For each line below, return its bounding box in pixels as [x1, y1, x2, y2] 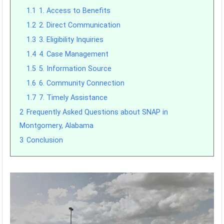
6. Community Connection [39, 79, 125, 87]
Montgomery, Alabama [19, 121, 94, 130]
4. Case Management [39, 50, 109, 58]
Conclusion [26, 136, 63, 144]
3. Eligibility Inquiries [39, 35, 104, 44]
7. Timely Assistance [39, 93, 108, 102]
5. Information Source [39, 64, 112, 73]
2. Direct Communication [39, 21, 121, 29]
